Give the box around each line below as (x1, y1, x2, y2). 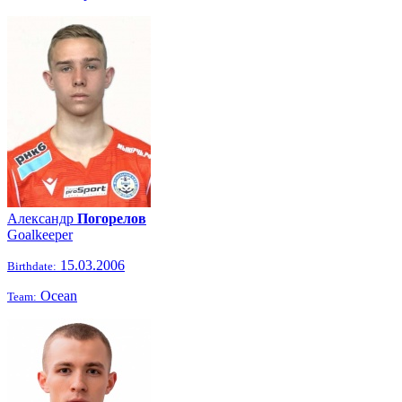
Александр (7, 211, 77, 226)
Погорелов (77, 211, 146, 226)
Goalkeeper (7, 227, 73, 242)
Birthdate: (7, 259, 57, 273)
